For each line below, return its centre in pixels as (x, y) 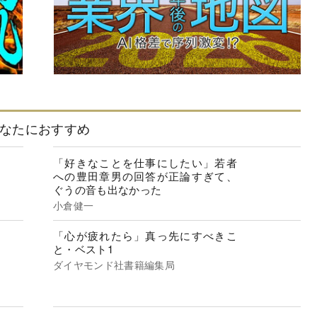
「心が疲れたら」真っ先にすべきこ (145, 236)
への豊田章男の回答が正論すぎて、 (145, 175)
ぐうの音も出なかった (108, 189)
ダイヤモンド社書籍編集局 (114, 265)
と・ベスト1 (83, 249)
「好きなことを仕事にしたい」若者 (145, 162)
